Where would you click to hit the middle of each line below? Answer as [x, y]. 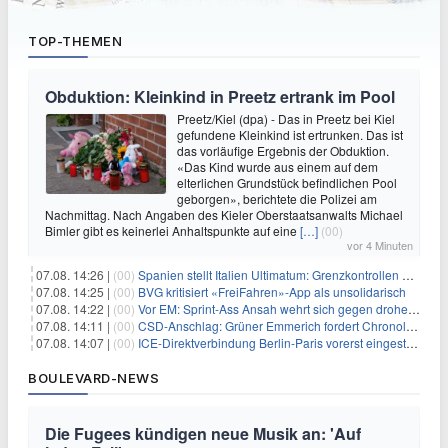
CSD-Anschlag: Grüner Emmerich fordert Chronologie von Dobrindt [272, 325]
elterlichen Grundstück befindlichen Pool [287, 182]
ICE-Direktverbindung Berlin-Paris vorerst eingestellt [272, 342]
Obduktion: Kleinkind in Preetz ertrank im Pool [220, 96]
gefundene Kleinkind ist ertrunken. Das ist [290, 134]
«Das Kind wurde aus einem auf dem [277, 166]
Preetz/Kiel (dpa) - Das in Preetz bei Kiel [286, 118]
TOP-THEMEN [75, 40]
